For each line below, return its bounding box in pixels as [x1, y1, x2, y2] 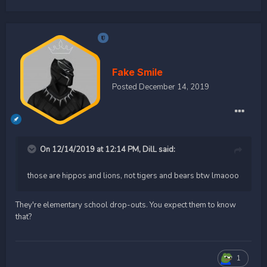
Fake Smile [112, 66, 163, 78]
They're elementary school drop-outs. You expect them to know [15, 199, 236, 210]
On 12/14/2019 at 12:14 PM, [40, 144, 142, 155]
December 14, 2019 [139, 81, 209, 92]
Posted [112, 81, 139, 92]
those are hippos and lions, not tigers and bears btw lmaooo [27, 170, 239, 181]
